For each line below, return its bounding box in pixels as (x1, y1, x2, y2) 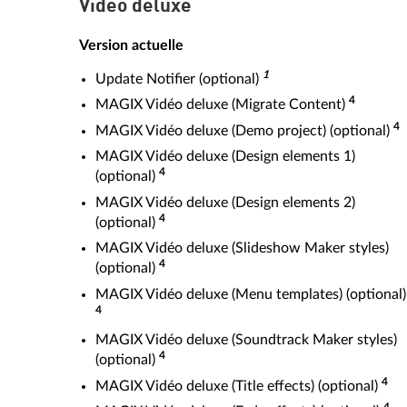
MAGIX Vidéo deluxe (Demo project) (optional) (95, 123, 393, 138)
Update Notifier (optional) (95, 71, 263, 86)
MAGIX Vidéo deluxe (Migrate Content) (95, 97, 349, 112)
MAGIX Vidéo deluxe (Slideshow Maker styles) (95, 241, 389, 255)
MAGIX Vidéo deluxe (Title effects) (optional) (95, 378, 382, 393)
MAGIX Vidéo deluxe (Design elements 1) (95, 149, 355, 164)
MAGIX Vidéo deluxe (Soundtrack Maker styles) (95, 333, 397, 347)
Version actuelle (79, 37, 184, 53)
